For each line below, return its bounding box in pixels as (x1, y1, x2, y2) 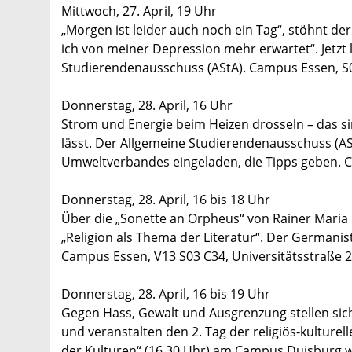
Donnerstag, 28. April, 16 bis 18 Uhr (61, 191, 270, 209)
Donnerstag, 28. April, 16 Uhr (61, 97, 233, 115)
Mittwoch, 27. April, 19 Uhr (61, 2, 217, 20)
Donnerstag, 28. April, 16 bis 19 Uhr (61, 285, 270, 303)
